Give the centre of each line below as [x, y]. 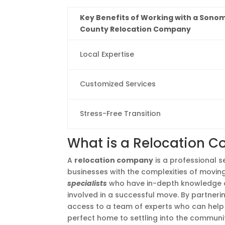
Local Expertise [107, 54]
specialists [87, 183]
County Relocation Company [136, 29]
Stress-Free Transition [121, 114]
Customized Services [118, 84]
